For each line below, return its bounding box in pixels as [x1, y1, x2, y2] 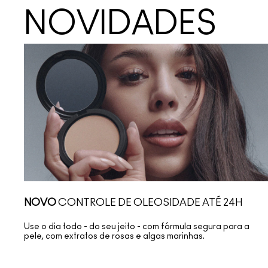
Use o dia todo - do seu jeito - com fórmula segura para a [24, 223, 249, 232]
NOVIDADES [24, 8, 217, 41]
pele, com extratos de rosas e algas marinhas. [24, 232, 205, 241]
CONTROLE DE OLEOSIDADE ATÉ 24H [56, 197, 242, 208]
